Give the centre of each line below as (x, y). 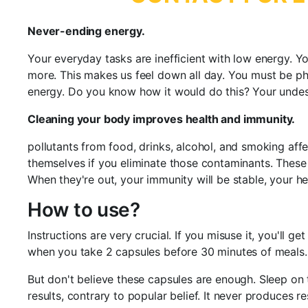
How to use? (84, 210)
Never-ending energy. (86, 31)
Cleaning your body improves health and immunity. (162, 119)
